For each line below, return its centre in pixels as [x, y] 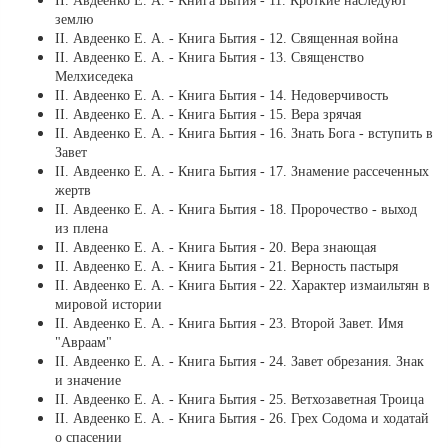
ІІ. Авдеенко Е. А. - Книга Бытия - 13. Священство [209, 58]
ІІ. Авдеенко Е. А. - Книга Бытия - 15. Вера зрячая [208, 115]
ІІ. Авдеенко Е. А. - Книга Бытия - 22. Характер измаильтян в [242, 286]
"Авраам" [83, 343]
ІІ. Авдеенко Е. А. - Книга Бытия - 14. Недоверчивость [221, 96]
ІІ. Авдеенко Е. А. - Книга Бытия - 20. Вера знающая [215, 248]
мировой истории [108, 305]
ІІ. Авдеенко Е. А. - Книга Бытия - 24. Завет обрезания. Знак [239, 362]
